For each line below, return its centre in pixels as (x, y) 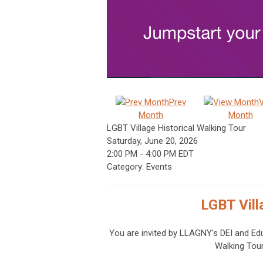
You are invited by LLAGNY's (165, 233)
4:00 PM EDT (170, 154)
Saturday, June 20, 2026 (152, 141)
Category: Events (139, 167)
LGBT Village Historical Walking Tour (176, 128)
